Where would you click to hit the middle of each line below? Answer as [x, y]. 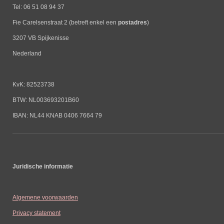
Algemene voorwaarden [45, 197]
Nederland [27, 53]
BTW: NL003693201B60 [46, 99]
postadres [132, 22]
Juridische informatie [43, 166]
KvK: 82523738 [33, 84]
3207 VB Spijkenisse [41, 37]
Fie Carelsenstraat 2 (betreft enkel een [65, 22]
